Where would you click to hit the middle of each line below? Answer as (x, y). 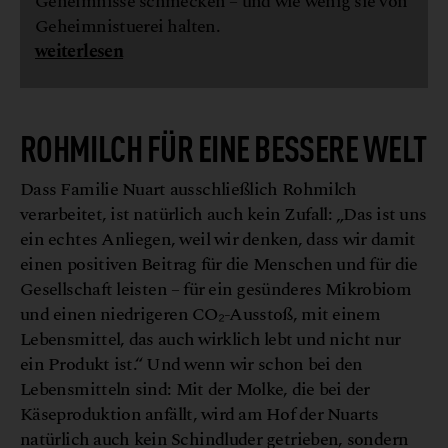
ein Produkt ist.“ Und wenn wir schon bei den (191, 365)
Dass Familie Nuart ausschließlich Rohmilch (188, 190)
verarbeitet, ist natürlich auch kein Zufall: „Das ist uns (223, 215)
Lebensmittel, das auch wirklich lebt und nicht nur (210, 340)
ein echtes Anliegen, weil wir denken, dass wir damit (218, 240)
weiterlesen (79, 52)
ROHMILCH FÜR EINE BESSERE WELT (223, 147)
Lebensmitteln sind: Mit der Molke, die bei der (195, 390)
